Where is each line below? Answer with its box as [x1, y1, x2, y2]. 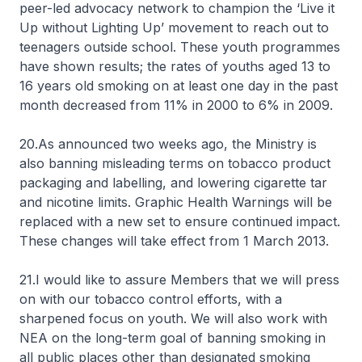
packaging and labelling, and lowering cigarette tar [19, 175, 327, 191]
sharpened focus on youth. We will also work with [19, 310, 327, 326]
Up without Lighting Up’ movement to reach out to [19, 19, 329, 36]
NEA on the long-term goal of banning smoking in [19, 330, 326, 346]
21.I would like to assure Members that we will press [19, 271, 339, 288]
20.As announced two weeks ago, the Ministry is [19, 136, 317, 152]
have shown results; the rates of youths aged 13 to [19, 58, 330, 74]
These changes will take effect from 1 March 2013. [19, 233, 329, 249]
